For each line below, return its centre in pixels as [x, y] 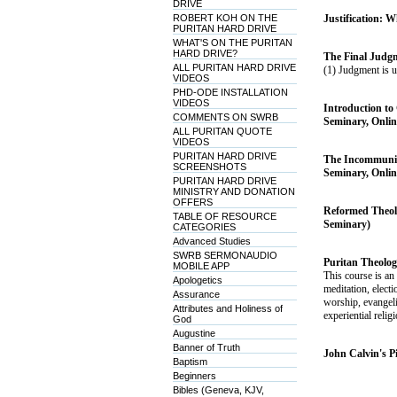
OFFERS [192, 202]
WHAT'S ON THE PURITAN [232, 43]
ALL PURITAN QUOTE [222, 131]
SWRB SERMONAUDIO [225, 255]
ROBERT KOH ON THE [225, 18]
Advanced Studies [211, 241]
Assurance [196, 294]
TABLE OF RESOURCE [224, 216]
